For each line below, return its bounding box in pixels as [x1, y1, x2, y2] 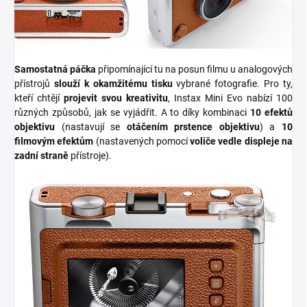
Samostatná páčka [14, 63, 96, 75]
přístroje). [69, 149, 112, 161]
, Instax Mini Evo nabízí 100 [168, 92, 293, 103]
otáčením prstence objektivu [126, 121, 260, 132]
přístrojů [14, 77, 54, 89]
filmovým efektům [14, 135, 94, 147]
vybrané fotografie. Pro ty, [172, 77, 293, 89]
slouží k [53, 77, 93, 89]
